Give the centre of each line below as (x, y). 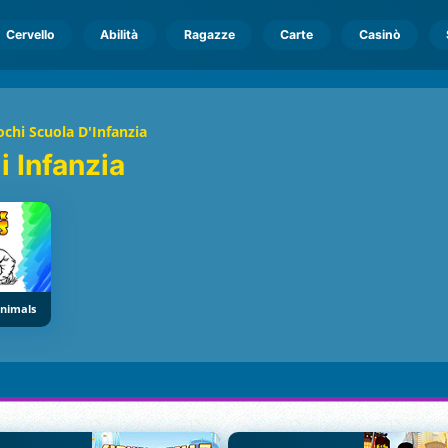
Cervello (30, 34)
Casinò (379, 34)
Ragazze (209, 34)
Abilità (119, 34)
